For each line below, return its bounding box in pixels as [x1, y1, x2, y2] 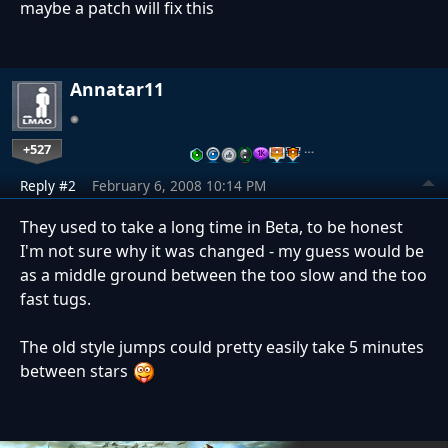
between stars [20, 360, 132, 383]
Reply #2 [20, 176, 76, 196]
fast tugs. [20, 288, 91, 311]
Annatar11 [70, 77, 164, 102]
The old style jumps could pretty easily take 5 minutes [20, 336, 424, 359]
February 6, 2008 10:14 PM [92, 176, 266, 196]
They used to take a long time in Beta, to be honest [20, 216, 403, 239]
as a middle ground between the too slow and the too [20, 264, 427, 287]
